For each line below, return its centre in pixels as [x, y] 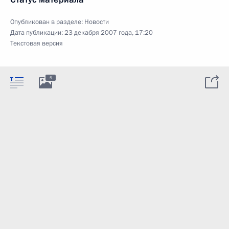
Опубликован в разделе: [47, 22]
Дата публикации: [37, 33]
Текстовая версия [37, 43]
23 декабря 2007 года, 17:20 [109, 33]
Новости [97, 22]
